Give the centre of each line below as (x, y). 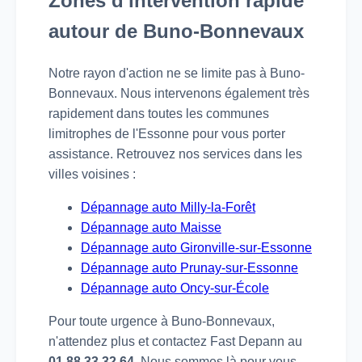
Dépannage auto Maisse (151, 228)
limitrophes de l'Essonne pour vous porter (167, 134)
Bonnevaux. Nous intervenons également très (179, 94)
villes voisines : (92, 175)
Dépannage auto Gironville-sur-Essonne (196, 248)
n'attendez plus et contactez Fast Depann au (175, 342)
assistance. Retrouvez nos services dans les (175, 154)
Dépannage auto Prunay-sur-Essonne (189, 268)
